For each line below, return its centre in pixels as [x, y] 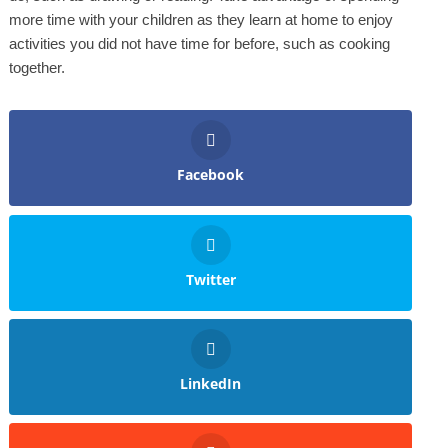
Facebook [211, 175]
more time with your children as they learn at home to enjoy [200, 20]
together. [38, 68]
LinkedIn [211, 383]
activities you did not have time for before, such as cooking [199, 44]
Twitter [210, 279]
